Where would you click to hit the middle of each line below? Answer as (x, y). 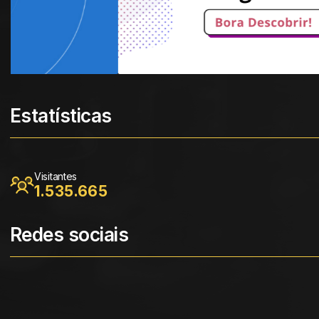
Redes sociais (69, 235)
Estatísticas (61, 116)
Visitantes (56, 177)
